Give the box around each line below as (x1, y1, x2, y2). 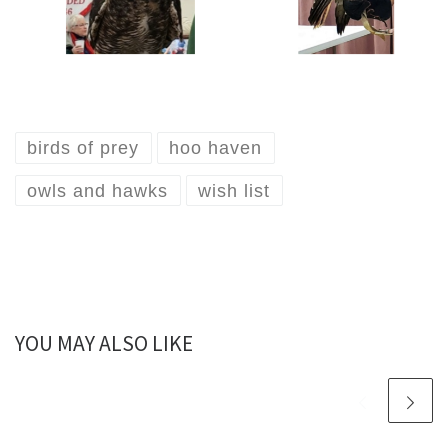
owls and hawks (27, 180, 169, 201)
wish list (198, 180, 271, 201)
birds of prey (27, 138, 140, 159)
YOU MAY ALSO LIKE (15, 329, 193, 357)
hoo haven (169, 138, 263, 159)
